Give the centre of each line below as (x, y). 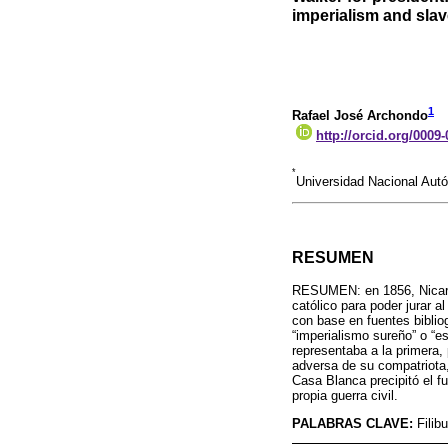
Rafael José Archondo (360, 116)
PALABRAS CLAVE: (354, 423)
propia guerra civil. (345, 395)
